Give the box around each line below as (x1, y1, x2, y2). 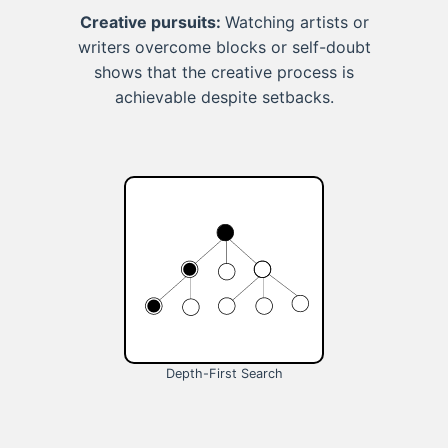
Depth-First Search (165, 366, 283, 382)
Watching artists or (224, 12, 369, 33)
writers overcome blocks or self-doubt (77, 37, 371, 58)
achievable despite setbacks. (114, 87, 334, 108)
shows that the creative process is (94, 62, 354, 83)
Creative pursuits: (79, 12, 225, 33)
